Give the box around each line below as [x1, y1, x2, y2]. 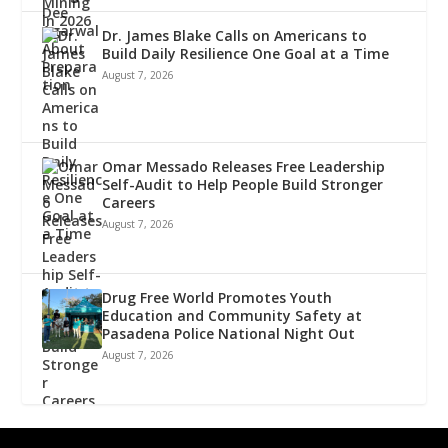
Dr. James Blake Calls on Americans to [102, 25, 368, 45]
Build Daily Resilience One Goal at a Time [102, 43, 390, 63]
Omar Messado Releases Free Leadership [102, 156, 386, 176]
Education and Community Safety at [102, 305, 363, 325]
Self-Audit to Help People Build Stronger [102, 174, 384, 194]
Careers [102, 192, 156, 212]
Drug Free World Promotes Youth [102, 287, 333, 307]
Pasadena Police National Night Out [102, 323, 356, 343]
